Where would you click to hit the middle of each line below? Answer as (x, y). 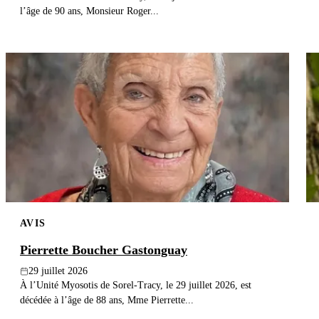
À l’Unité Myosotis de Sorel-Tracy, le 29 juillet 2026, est (136, 285)
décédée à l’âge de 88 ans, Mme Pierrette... (107, 300)
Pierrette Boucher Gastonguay (104, 250)
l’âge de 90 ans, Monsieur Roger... (89, 10)
